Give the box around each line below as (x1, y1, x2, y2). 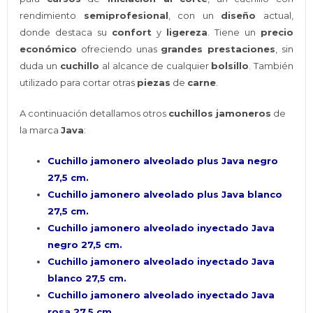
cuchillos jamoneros (168, 108, 272, 119)
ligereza (166, 27, 208, 38)
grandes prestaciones (161, 43, 276, 55)
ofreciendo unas (77, 43, 161, 55)
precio (260, 27, 293, 38)
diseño (221, 10, 256, 22)
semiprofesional (83, 10, 168, 22)
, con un (168, 10, 221, 22)
